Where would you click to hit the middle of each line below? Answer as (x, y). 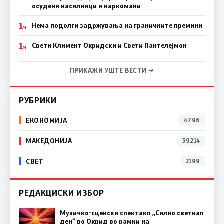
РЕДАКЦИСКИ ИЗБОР (62, 192)
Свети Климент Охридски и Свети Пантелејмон (109, 45)
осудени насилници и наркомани (86, 6)
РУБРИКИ (38, 100)
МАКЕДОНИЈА (49, 141)
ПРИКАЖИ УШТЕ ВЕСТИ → (112, 70)
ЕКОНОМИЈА (47, 120)
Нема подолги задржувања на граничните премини (117, 25)
